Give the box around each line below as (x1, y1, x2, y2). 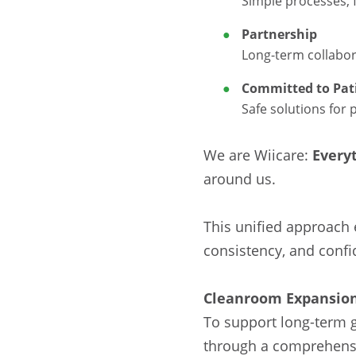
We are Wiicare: (203, 145, 312, 164)
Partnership (242, 25, 317, 43)
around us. (203, 168, 276, 188)
